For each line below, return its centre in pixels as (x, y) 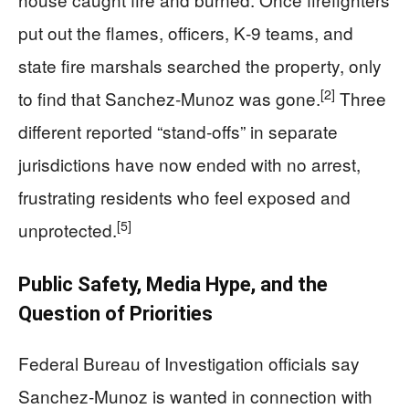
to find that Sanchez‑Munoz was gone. (169, 98)
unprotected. (68, 229)
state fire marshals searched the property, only (200, 65)
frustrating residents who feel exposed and (184, 196)
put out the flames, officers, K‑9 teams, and (186, 32)
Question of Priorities (115, 313)
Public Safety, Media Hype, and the (173, 284)
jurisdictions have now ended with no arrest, (189, 163)
